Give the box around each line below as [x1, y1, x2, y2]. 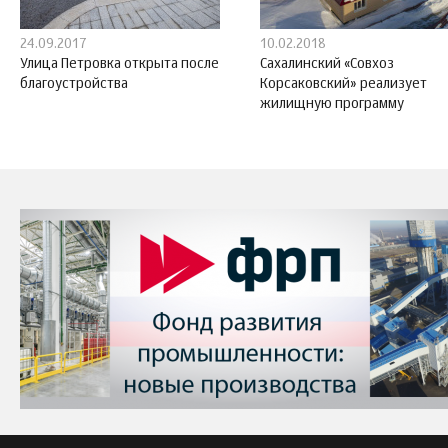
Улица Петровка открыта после [20, 56, 219, 71]
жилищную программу [260, 96, 404, 111]
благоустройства [20, 76, 128, 91]
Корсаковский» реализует [260, 76, 427, 91]
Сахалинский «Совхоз [260, 56, 394, 71]
